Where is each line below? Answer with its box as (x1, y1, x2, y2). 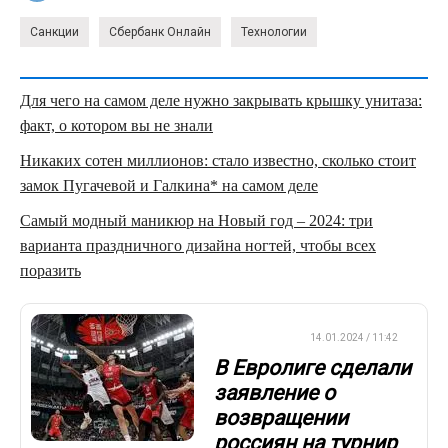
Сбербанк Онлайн (109, 24, 211, 39)
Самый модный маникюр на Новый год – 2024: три (20, 211, 373, 229)
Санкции (30, 24, 79, 39)
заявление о (214, 381, 335, 406)
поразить (20, 261, 81, 279)
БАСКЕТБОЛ (221, 331, 281, 343)
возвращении (214, 406, 348, 431)
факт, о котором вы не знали (20, 116, 213, 134)
